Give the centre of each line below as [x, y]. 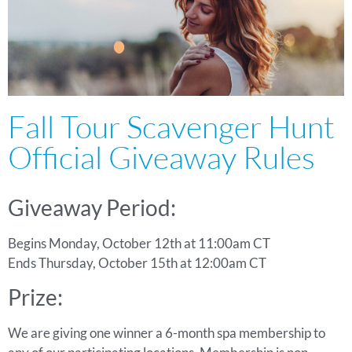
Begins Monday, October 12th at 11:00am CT [139, 244]
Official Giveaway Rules [161, 158]
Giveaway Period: [92, 208]
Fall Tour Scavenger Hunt [171, 127]
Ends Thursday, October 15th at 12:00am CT [137, 263]
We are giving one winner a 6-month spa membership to [167, 332]
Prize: [35, 297]
